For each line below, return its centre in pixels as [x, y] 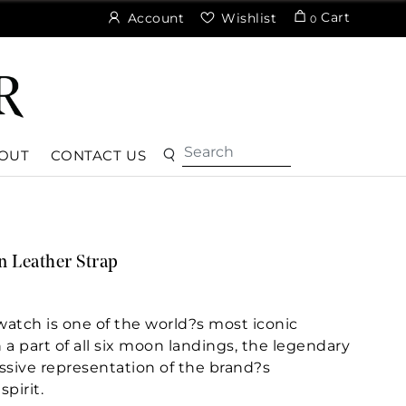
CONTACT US [99, 155]
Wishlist [249, 18]
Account [155, 18]
